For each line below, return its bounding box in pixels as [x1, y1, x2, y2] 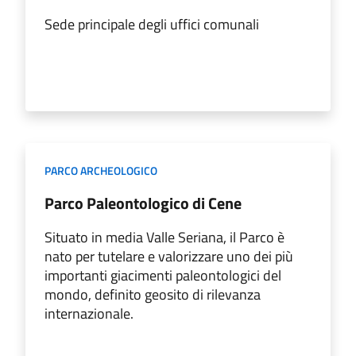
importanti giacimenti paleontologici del [44, 264, 281, 286]
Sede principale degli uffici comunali [44, 13, 259, 35]
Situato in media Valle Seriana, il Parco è [44, 226, 284, 248]
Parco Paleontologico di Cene [44, 190, 242, 215]
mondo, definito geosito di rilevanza [44, 283, 261, 305]
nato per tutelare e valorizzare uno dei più [44, 245, 293, 267]
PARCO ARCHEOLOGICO [44, 161, 157, 179]
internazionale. [44, 302, 133, 324]
